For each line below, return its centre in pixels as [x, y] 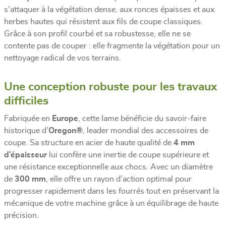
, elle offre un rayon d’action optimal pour [119, 179]
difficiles [26, 101]
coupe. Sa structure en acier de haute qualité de [89, 143]
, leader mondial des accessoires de [146, 130]
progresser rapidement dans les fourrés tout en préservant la [111, 191]
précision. [21, 215]
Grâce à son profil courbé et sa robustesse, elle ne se [97, 34]
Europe [65, 118]
